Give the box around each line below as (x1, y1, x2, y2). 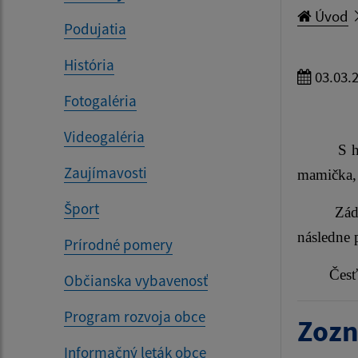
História (64, 54, 114, 74)
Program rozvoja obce (64, 306, 205, 326)
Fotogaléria (64, 90, 137, 110)
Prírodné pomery (64, 234, 173, 254)
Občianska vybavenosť (64, 270, 208, 290)
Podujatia (64, 18, 126, 38)
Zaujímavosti (64, 162, 147, 182)
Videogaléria (64, 126, 145, 146)
